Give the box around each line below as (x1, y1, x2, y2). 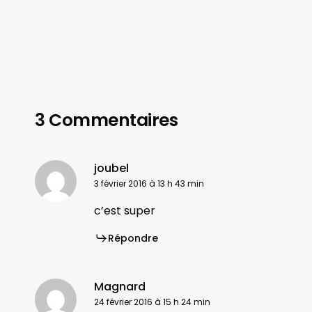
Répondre (108, 231, 158, 246)
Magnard (94, 279, 146, 295)
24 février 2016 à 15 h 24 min (94, 296, 210, 309)
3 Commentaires (35, 108, 178, 133)
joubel (94, 160, 129, 177)
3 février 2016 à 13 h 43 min (94, 178, 204, 190)
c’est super (94, 203, 155, 219)
